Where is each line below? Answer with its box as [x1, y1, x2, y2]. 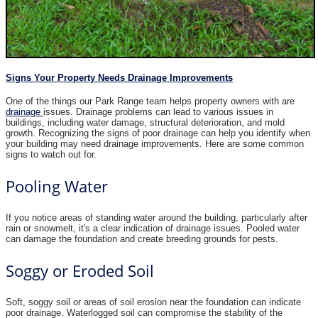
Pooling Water [6, 175, 108, 197]
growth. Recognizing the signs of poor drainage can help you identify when [6, 127, 310, 138]
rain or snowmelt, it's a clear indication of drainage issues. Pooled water [6, 222, 300, 234]
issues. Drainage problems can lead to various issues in [43, 106, 273, 117]
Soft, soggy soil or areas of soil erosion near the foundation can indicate [6, 296, 301, 307]
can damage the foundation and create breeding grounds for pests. [6, 233, 278, 244]
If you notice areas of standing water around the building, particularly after [6, 212, 307, 223]
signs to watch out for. [6, 148, 97, 160]
